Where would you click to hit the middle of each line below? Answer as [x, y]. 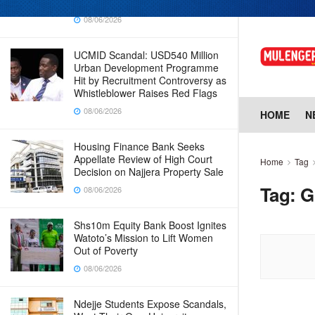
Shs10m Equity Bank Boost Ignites [150, 225]
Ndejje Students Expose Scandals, [150, 304]
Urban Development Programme [146, 67]
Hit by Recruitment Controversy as [150, 80]
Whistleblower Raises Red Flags [146, 93]
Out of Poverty [106, 250]
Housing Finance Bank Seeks [139, 146]
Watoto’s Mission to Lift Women [143, 238]
